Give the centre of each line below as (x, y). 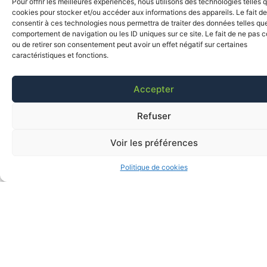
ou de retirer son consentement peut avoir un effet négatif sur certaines (130, 44)
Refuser (154, 116)
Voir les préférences (154, 142)
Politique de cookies (154, 167)
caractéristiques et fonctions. (60, 55)
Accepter (154, 89)
